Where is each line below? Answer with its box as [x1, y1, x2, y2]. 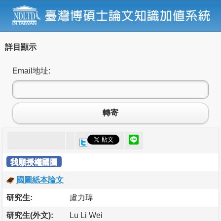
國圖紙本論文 [16, 175, 64, 184]
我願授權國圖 [10, 157, 58, 166]
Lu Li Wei [70, 211, 103, 220]
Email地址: [12, 66, 50, 75]
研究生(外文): [6, 211, 53, 220]
